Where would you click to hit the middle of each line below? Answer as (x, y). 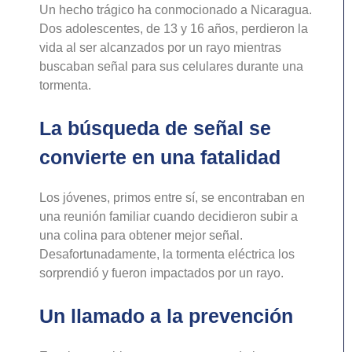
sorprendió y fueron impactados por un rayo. (161, 273)
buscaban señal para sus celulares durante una (171, 67)
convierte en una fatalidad (160, 158)
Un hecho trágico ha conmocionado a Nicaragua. (176, 10)
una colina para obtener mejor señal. (141, 235)
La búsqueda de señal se (155, 128)
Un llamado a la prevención (166, 316)
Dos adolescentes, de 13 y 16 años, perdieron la (174, 29)
